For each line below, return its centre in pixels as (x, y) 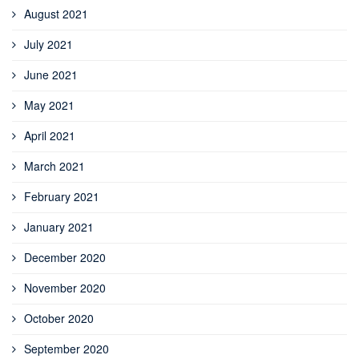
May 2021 (49, 105)
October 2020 (59, 318)
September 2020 (67, 349)
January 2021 (59, 227)
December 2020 (65, 257)
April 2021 (50, 135)
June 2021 (51, 75)
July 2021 (48, 44)
